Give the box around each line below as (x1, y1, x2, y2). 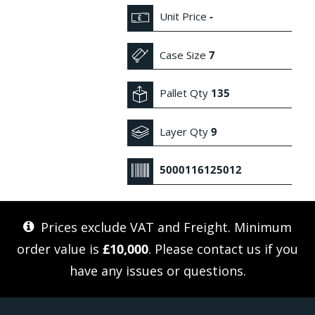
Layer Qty (157, 124, 212, 139)
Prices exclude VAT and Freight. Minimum (37, 218, 292, 236)
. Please (148, 240, 197, 257)
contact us (197, 240, 261, 257)
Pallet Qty (157, 86, 212, 101)
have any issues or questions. (69, 262, 246, 279)
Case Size (157, 47, 210, 62)
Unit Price (157, 9, 210, 24)
